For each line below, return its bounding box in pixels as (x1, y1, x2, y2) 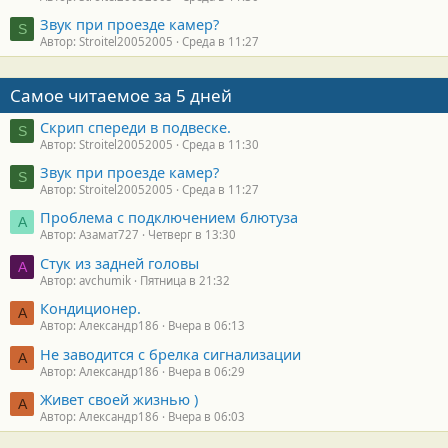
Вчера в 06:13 (168, 318, 245, 334)
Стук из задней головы (40, 252, 199, 273)
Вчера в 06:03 (168, 408, 245, 424)
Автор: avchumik (40, 272, 131, 288)
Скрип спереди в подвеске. (40, 116, 231, 137)
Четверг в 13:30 (148, 227, 236, 243)
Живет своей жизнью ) (40, 388, 198, 409)
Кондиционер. (40, 298, 141, 319)
